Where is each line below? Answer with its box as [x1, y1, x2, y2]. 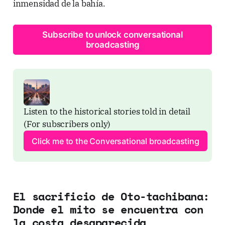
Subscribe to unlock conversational [42, 29, 183, 40]
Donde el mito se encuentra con [13, 200, 203, 217]
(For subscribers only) [23, 119, 111, 130]
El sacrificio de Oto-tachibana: [13, 187, 210, 204]
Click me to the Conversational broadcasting [32, 136, 199, 146]
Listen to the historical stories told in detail [23, 106, 190, 118]
